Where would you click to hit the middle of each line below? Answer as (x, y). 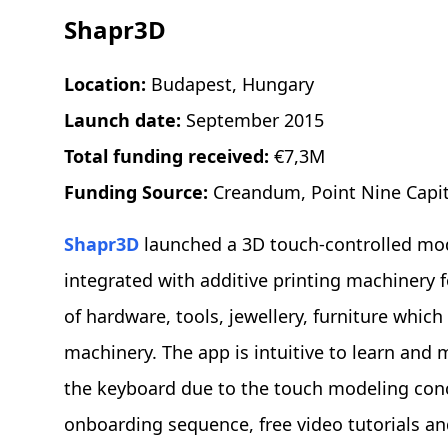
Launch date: (125, 120)
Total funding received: (169, 156)
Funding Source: (138, 192)
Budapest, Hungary (232, 84)
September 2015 (255, 120)
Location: (107, 84)
